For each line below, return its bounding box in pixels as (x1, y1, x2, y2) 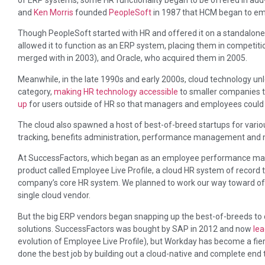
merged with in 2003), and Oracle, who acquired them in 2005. (18, 53, 247, 63)
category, (18, 86, 54, 96)
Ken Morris (34, 7, 73, 17)
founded (73, 7, 109, 17)
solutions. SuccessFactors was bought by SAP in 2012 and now (18, 224, 253, 234)
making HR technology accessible (54, 86, 178, 96)
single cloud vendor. (18, 190, 91, 201)
